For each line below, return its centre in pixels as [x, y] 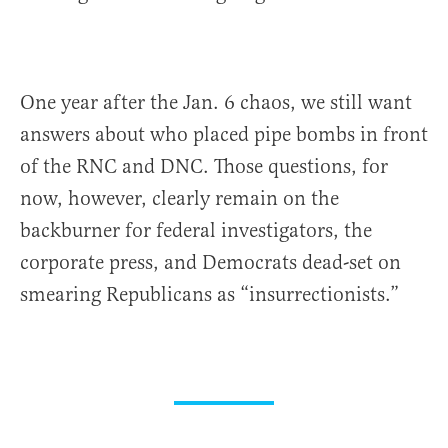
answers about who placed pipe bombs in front [224, 135]
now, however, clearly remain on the [179, 199]
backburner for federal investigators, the [196, 231]
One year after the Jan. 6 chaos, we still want [216, 103]
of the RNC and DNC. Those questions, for [204, 167]
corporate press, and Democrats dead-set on [210, 263]
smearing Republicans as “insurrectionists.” [209, 295]
